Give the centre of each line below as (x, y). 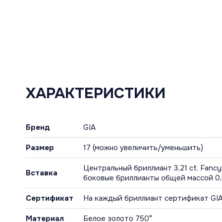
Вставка (42, 173)
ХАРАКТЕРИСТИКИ (96, 93)
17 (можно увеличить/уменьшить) (143, 148)
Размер (40, 148)
